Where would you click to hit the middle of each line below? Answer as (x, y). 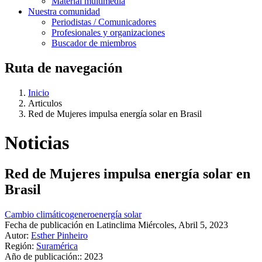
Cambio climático (37, 214)
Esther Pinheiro (59, 235)
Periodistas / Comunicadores (104, 22)
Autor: (17, 235)
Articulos (45, 104)
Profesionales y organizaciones (108, 33)
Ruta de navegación (63, 68)
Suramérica (57, 246)
